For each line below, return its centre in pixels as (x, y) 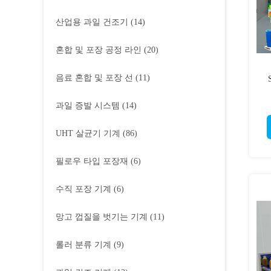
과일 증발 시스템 (88, 106)
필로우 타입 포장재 (92, 161)
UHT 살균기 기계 (88, 133)
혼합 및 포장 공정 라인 (99, 50)
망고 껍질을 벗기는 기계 (102, 217)
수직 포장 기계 (83, 189)
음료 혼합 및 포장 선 (94, 78)
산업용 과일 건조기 (92, 22)
